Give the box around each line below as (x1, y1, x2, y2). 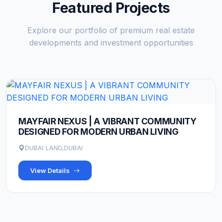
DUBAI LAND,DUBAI (25, 144, 83, 152)
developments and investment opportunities (29, 38, 193, 48)
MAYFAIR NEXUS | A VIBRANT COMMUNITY (18, 116, 197, 126)
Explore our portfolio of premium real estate (27, 25, 195, 35)
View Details (30, 166, 71, 174)
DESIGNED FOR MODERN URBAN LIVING (18, 126, 178, 137)
